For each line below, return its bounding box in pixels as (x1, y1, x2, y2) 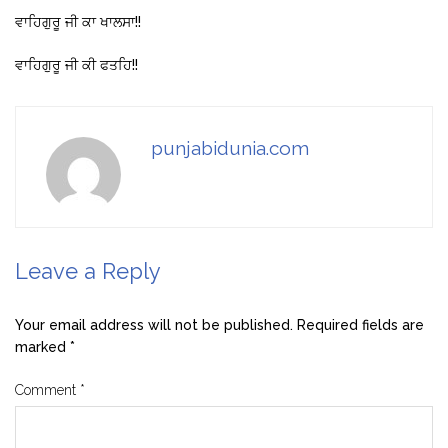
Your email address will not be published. (15, 316, 293, 333)
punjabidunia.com (151, 136, 309, 159)
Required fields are (297, 316, 424, 333)
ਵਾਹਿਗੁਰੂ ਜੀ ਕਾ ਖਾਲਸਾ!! (15, 13, 141, 30)
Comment (15, 381, 80, 398)
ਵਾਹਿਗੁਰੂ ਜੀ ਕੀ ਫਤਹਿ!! (15, 56, 138, 73)
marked (15, 338, 70, 355)
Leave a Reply (15, 257, 161, 284)
